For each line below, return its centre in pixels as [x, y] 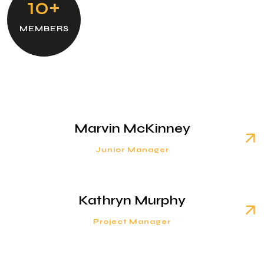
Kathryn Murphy [132, 201]
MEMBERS [44, 29]
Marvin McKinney [132, 129]
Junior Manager [132, 150]
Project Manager [132, 222]
